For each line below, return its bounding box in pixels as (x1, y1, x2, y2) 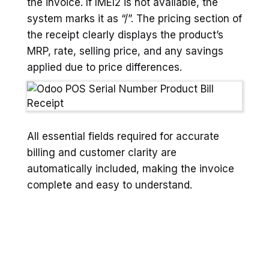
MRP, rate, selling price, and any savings (27, 44, 223, 57)
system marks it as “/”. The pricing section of (27, 12, 242, 25)
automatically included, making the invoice (27, 162, 234, 175)
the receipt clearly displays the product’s (27, 28, 223, 41)
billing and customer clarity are (27, 146, 177, 159)
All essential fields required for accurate (27, 130, 219, 142)
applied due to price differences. (27, 61, 182, 73)
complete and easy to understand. (27, 178, 192, 191)
